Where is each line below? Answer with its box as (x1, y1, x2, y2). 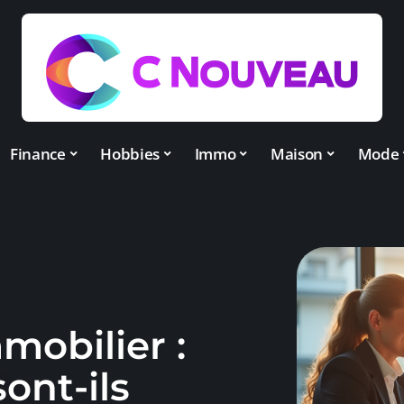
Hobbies (100, 142, 160, 164)
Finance (10, 142, 66, 164)
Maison (270, 142, 323, 164)
